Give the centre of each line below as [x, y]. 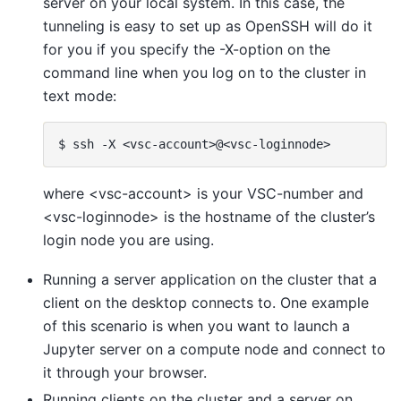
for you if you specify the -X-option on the [187, 49]
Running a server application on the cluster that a [210, 280]
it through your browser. [125, 373]
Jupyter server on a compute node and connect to [214, 350]
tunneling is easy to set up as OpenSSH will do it [208, 26]
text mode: [80, 95]
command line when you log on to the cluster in [205, 72]
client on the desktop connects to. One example [206, 303]
